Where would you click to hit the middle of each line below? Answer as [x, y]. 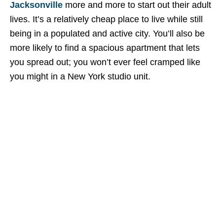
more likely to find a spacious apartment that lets [105, 48]
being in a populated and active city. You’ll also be [107, 34]
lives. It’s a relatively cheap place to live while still [106, 19]
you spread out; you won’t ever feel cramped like [105, 62]
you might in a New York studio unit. [80, 76]
